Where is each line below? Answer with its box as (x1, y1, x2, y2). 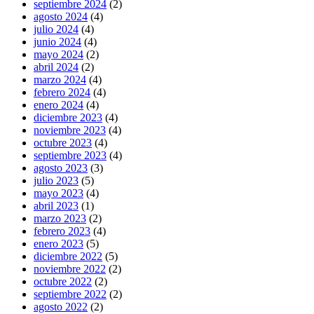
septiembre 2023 (34, 149, 107, 162)
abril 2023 (34, 200, 78, 212)
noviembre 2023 (34, 124, 106, 137)
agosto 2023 (34, 162, 88, 175)
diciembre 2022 (34, 250, 102, 263)
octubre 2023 (34, 137, 92, 149)
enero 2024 (34, 99, 83, 111)
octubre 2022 (34, 275, 92, 288)
